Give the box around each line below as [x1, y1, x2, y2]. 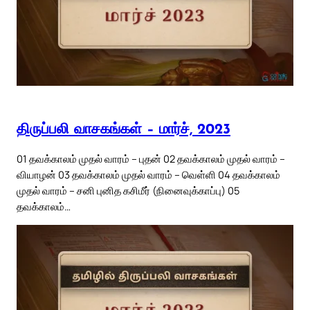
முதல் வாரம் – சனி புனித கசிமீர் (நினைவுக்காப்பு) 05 [17, 183, 239, 198]
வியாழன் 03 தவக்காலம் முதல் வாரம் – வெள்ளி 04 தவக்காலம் [17, 167, 280, 182]
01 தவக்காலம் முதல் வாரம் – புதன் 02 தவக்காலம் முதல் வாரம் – [17, 152, 285, 166]
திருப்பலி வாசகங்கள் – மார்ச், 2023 [17, 122, 230, 137]
